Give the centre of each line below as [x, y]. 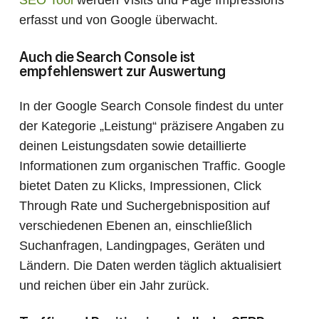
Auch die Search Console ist [108, 57]
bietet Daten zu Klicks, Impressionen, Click [140, 186]
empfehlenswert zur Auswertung [123, 72]
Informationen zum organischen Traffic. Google [152, 166]
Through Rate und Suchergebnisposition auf [145, 206]
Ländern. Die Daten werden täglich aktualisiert [150, 266]
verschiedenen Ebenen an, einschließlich [136, 226]
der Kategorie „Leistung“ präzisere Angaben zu [152, 126]
